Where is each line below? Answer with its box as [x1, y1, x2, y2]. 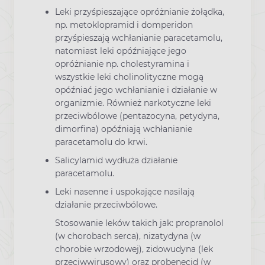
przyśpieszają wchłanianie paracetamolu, [55, 32, 222, 43]
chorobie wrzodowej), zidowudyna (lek [55, 244, 213, 255]
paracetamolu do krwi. [55, 136, 147, 147]
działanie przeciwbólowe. [55, 199, 157, 211]
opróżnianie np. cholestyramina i [55, 58, 189, 69]
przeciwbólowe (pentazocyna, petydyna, [55, 110, 219, 121]
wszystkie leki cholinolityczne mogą [55, 71, 203, 82]
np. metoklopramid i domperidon [55, 19, 193, 30]
